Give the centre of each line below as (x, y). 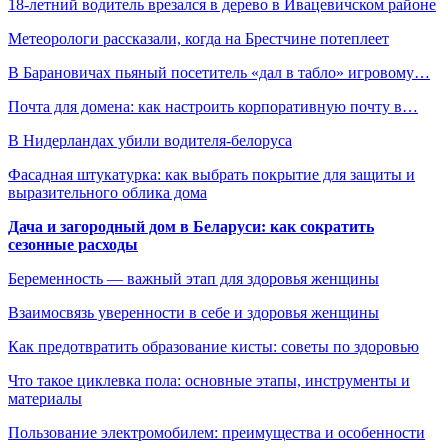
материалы (45, 398)
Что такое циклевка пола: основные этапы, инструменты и (209, 380)
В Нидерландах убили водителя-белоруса (150, 140)
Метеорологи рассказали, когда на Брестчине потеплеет (198, 38)
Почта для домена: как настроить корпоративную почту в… (213, 106)
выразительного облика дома (107, 192)
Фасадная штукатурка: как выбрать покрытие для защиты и (211, 174)
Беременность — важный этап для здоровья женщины (193, 278)
